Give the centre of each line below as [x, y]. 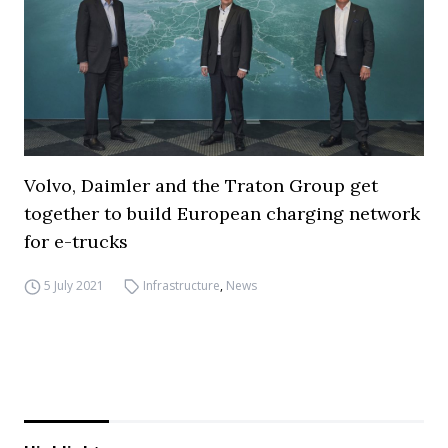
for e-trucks [76, 241]
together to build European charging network [222, 213]
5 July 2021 [73, 285]
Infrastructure [182, 285]
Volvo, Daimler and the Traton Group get [201, 185]
